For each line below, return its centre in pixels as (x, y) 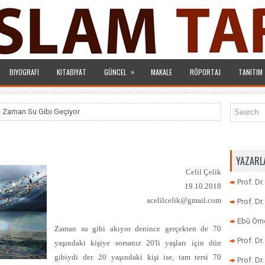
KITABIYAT (72, 72)
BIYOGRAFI (24, 72)
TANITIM (251, 72)
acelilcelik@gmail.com (184, 200)
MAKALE (161, 72)
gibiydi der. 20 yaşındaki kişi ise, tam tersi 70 (138, 257)
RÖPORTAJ (205, 72)
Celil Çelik (203, 172)
